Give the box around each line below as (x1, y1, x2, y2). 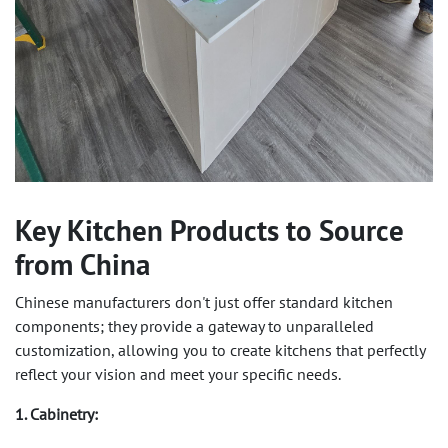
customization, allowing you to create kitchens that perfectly (15, 339, 425, 360)
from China (15, 245, 150, 283)
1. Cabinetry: (15, 403, 102, 424)
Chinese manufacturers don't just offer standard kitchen (15, 291, 393, 312)
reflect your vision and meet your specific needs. (15, 363, 341, 384)
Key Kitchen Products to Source (15, 211, 404, 249)
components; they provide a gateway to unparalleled (15, 315, 374, 336)
